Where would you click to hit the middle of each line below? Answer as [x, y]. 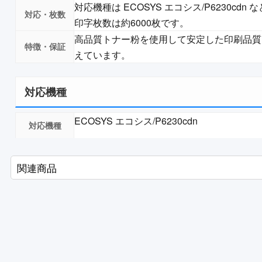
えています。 [102, 54]
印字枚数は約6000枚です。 [132, 22]
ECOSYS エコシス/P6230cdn [136, 120]
